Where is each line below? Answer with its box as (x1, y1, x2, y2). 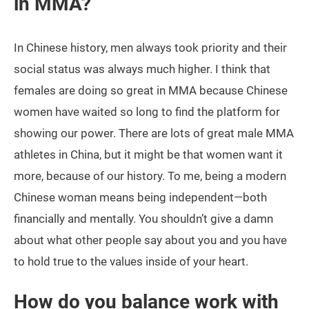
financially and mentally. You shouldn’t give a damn (14, 212, 273, 226)
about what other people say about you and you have (14, 233, 287, 248)
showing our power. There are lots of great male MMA (14, 126, 294, 141)
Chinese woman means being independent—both (14, 190, 267, 205)
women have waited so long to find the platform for (14, 105, 280, 119)
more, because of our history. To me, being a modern (14, 169, 286, 183)
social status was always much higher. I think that (14, 62, 270, 77)
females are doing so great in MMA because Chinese (14, 83, 288, 98)
